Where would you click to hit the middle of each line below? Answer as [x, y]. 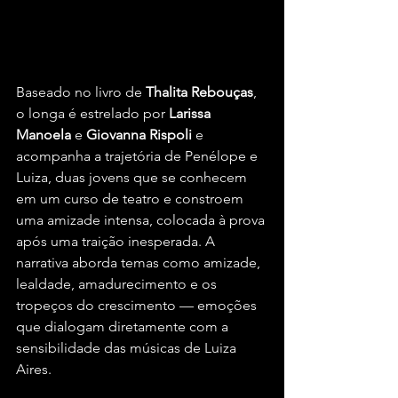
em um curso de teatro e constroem [131, 199]
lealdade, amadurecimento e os [118, 284]
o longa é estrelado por [92, 114]
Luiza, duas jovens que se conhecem [133, 178]
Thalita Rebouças [199, 92]
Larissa [191, 114]
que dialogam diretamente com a [124, 327]
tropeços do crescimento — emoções [138, 306]
